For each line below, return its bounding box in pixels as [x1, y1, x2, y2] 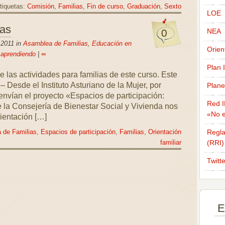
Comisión [27, 3, 54, 10]
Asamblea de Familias [23, 40, 88, 47]
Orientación [148, 129, 181, 136]
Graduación [127, 3, 160, 10]
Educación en [91, 40, 132, 47]
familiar [160, 139, 181, 146]
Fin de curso [86, 3, 123, 10]
